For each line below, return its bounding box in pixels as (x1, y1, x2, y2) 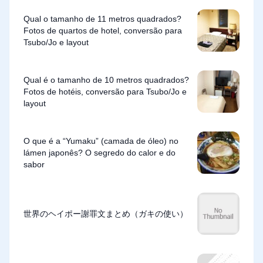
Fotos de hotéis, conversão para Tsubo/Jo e (23, 87, 187, 96)
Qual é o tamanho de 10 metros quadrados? (23, 75, 189, 85)
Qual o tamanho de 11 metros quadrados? (23, 14, 181, 23)
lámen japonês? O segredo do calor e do (23, 148, 176, 157)
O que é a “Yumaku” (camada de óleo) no (23, 136, 178, 146)
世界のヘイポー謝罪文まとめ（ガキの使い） (23, 209, 188, 218)
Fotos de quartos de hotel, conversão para (23, 26, 182, 35)
